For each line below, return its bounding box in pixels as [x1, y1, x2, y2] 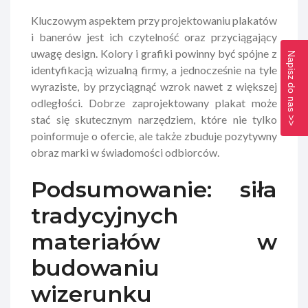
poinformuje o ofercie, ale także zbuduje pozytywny [31, 129, 277, 142]
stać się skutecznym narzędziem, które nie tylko [31, 112, 277, 126]
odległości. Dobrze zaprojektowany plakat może [31, 96, 277, 109]
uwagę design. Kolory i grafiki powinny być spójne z [31, 46, 277, 60]
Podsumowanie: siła [31, 175, 277, 203]
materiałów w [31, 228, 277, 255]
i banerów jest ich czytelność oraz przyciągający [31, 30, 277, 43]
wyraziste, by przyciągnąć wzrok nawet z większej [31, 79, 277, 93]
